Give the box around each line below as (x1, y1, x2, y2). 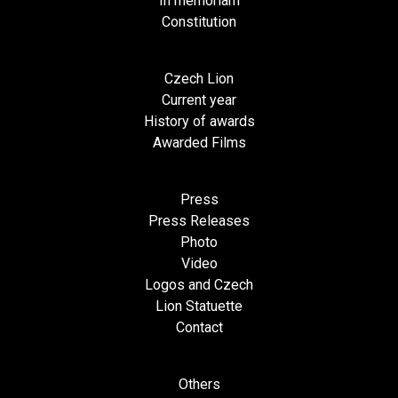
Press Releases (148, 212, 250, 230)
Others (178, 376, 220, 394)
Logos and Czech (145, 276, 253, 294)
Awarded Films (152, 134, 246, 152)
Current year (162, 92, 236, 109)
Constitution (162, 13, 236, 31)
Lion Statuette (155, 298, 243, 315)
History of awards (143, 113, 255, 131)
